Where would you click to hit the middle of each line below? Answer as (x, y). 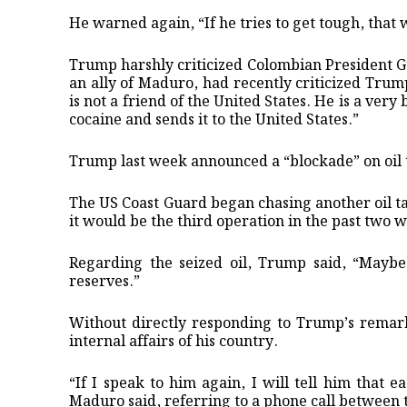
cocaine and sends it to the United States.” (214, 120)
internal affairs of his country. (174, 342)
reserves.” (104, 282)
